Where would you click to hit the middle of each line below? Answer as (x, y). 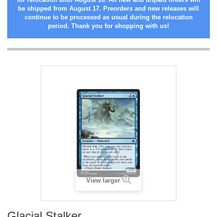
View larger (103, 181)
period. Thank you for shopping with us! (108, 26)
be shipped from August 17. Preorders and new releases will (108, 9)
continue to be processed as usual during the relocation (108, 17)
